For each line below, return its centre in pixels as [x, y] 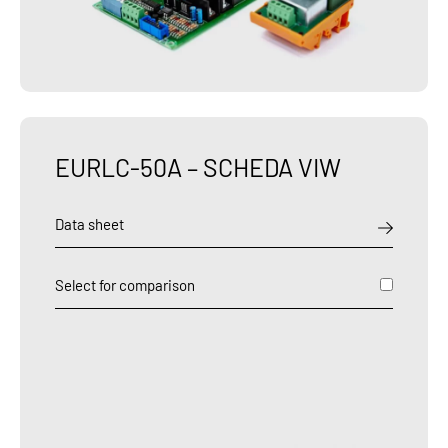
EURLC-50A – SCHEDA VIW [198, 166]
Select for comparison [125, 284]
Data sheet [89, 223]
